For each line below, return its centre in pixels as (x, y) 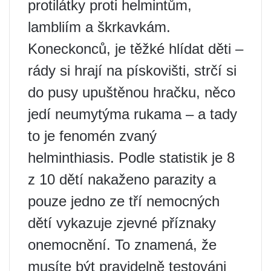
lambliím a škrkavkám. (99, 27)
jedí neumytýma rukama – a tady (132, 114)
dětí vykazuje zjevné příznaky (122, 223)
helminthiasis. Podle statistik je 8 (131, 158)
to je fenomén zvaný (92, 136)
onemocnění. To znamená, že (122, 245)
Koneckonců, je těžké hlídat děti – (135, 49)
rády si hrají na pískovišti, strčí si (132, 70)
